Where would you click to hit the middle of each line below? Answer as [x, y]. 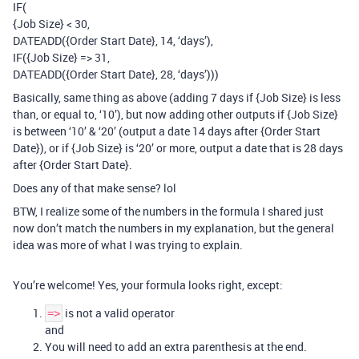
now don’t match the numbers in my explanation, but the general [173, 228]
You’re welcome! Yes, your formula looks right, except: [148, 285]
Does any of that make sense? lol [95, 188]
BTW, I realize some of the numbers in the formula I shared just [168, 211]
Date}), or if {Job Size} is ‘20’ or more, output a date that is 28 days [178, 148]
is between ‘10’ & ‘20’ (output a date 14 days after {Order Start [167, 131]
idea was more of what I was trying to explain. [128, 245]
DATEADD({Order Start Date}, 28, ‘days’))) [116, 74]
